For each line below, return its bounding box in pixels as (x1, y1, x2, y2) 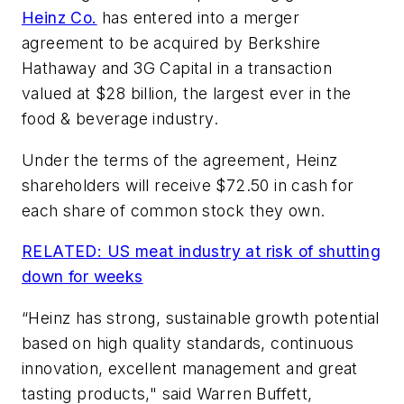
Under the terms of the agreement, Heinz (22, 150, 338, 170)
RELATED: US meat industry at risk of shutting (22, 242, 381, 262)
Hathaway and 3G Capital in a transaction (22, 59, 332, 78)
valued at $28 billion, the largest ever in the (22, 84, 352, 104)
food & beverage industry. (22, 109, 218, 129)
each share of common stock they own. (22, 200, 326, 220)
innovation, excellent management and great (22, 358, 358, 378)
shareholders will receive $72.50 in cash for (22, 175, 354, 195)
